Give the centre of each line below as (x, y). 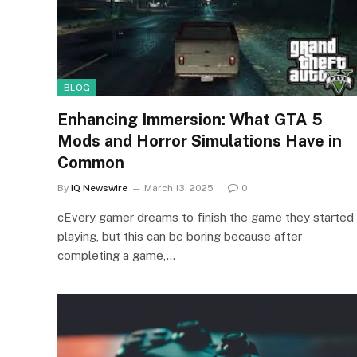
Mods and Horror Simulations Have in (200, 141)
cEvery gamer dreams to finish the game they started (206, 217)
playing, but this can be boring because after (180, 236)
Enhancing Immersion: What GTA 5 (190, 119)
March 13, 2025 (179, 188)
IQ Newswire (99, 188)
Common (91, 162)
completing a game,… (116, 255)
